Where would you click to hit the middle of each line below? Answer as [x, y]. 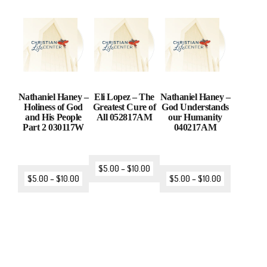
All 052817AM [124, 117]
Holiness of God [53, 107]
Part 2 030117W [53, 128]
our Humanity [195, 117]
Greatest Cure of [124, 107]
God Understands [195, 107]
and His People [53, 117]
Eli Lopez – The [124, 97]
